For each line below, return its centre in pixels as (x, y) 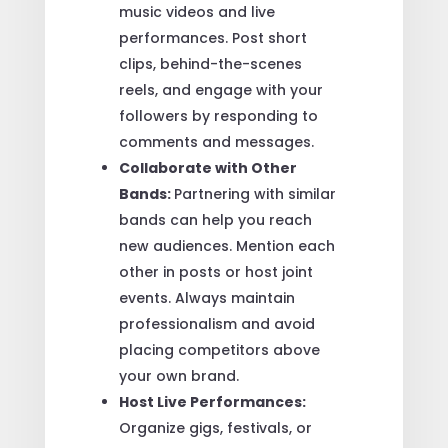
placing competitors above (219, 349)
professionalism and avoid (216, 323)
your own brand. (178, 375)
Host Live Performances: (212, 401)
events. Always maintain (206, 297)
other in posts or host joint (215, 271)
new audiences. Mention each (226, 245)
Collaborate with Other (207, 167)
